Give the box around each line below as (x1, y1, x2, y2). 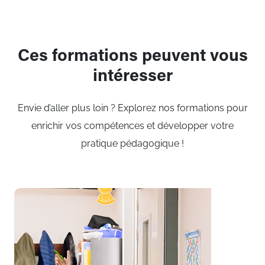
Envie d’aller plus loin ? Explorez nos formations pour (17, 102, 248, 114)
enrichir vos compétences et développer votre (31, 120, 234, 132)
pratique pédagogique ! (81, 138, 184, 150)
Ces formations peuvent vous (17, 49, 248, 66)
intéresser (92, 69, 173, 86)
